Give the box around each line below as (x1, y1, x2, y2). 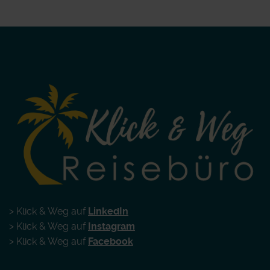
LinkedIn (88, 205, 128, 217)
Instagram (88, 220, 135, 232)
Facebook (88, 235, 133, 247)
